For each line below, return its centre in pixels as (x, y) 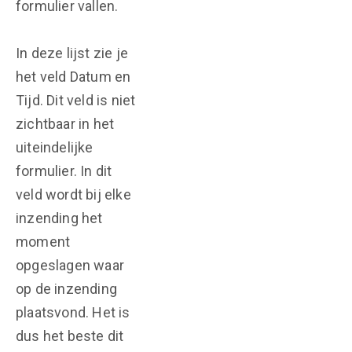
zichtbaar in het (65, 124)
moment (43, 242)
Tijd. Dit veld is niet (76, 100)
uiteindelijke (55, 147)
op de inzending (66, 289)
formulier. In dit (64, 171)
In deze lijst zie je (72, 53)
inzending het (59, 218)
